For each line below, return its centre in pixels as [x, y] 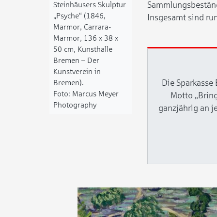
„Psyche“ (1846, [79, 16]
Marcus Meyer [95, 94]
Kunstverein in [77, 71]
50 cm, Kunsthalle [83, 49]
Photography [75, 105]
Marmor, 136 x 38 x [86, 38]
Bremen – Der [76, 60]
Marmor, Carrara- [82, 27]
